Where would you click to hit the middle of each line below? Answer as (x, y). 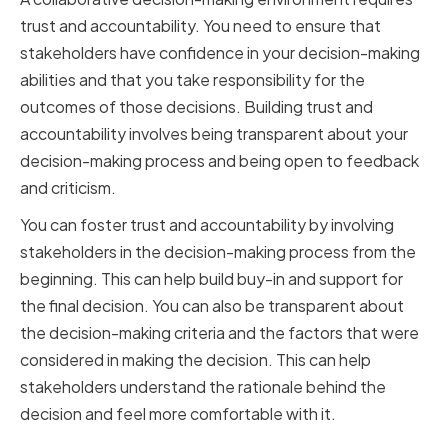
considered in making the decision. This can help (195, 360)
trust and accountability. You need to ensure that (200, 26)
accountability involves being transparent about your (214, 134)
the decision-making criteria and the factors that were (219, 333)
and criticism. (68, 188)
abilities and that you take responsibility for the (192, 80)
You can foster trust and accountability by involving (207, 225)
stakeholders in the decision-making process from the (218, 252)
